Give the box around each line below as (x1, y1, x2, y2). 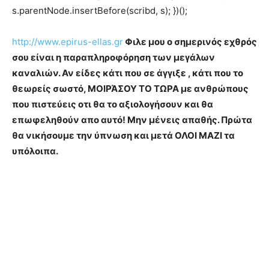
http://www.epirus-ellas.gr (12, 36, 123, 47)
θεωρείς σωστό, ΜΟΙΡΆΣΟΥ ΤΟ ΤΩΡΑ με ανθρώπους (12, 83, 249, 94)
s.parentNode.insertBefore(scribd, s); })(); (12, 5, 187, 16)
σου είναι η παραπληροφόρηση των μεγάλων (12, 52, 215, 63)
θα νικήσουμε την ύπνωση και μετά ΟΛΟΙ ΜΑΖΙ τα (12, 130, 235, 141)
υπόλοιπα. (12, 145, 58, 157)
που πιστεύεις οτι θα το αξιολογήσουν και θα (12, 98, 213, 110)
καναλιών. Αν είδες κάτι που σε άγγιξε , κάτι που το (12, 67, 243, 79)
